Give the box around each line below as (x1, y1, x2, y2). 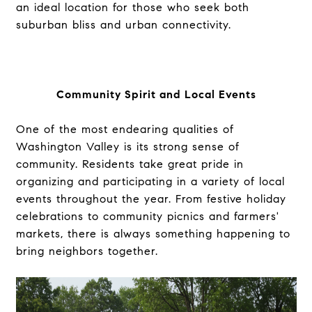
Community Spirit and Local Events (56, 88, 256, 101)
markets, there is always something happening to (15, 227, 290, 240)
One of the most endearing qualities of (15, 123, 234, 136)
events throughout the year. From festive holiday (15, 192, 286, 205)
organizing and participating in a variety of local (15, 175, 285, 188)
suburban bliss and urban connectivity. (15, 18, 231, 31)
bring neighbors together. (15, 244, 158, 258)
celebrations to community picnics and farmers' (15, 210, 279, 223)
